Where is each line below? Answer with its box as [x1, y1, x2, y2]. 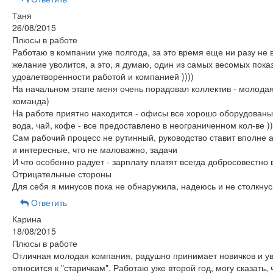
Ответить [28, 196, 67, 208]
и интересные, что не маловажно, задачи [12, 143, 177, 155]
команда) [12, 94, 49, 107]
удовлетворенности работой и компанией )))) [12, 70, 194, 82]
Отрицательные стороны [12, 168, 112, 180]
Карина [12, 213, 41, 225]
